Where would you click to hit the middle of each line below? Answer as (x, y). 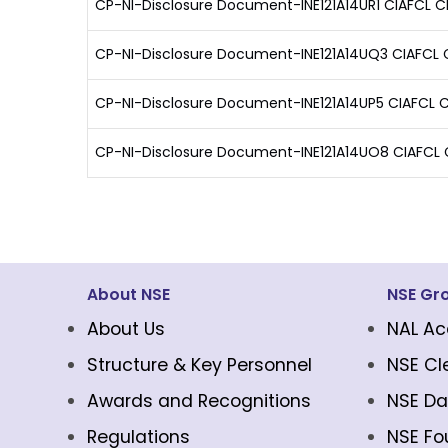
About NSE (128, 294)
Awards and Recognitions (199, 401)
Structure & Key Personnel (199, 365)
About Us (126, 329)
